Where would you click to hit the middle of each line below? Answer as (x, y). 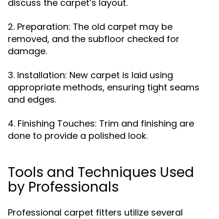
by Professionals (63, 187)
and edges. (32, 99)
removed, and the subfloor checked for (94, 39)
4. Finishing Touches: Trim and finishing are (101, 123)
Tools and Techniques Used (101, 172)
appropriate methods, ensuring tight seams (104, 87)
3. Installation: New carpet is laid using (90, 75)
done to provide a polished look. (78, 136)
